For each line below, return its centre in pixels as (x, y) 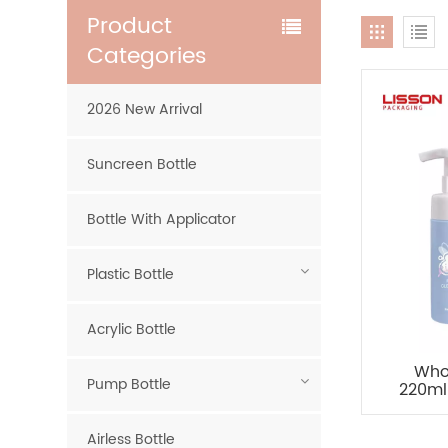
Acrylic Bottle (132, 329)
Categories (147, 56)
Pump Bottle (129, 384)
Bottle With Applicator (162, 219)
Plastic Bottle (131, 274)
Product (130, 26)
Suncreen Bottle (142, 164)
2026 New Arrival (145, 109)
